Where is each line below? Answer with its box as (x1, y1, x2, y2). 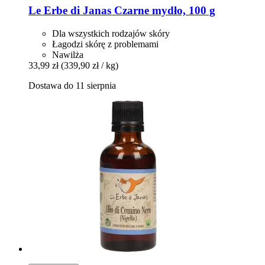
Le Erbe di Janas (28, 4, 111, 17)
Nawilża (52, 50, 83, 60)
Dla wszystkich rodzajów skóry (52, 28, 170, 39)
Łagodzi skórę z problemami (52, 39, 159, 50)
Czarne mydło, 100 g (111, 4, 215, 17)
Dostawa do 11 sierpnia (28, 80, 116, 91)
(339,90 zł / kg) (61, 60, 118, 71)
